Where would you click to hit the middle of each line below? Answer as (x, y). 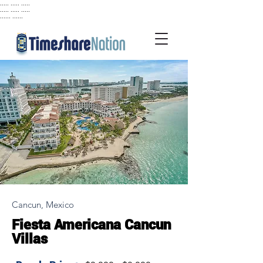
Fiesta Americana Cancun (91, 225)
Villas (30, 239)
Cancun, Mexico (43, 205)
